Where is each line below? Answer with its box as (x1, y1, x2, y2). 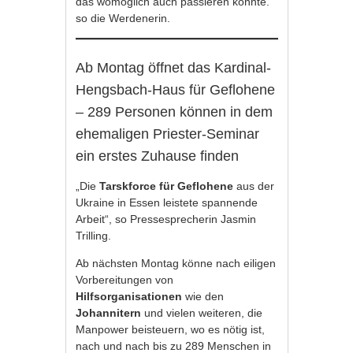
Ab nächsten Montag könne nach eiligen (76, 257, 277, 269)
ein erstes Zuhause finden (76, 148, 240, 164)
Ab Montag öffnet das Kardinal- (76, 60, 272, 76)
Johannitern (76, 307, 145, 319)
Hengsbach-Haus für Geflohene (76, 82, 276, 98)
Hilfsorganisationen (76, 290, 186, 303)
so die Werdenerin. (76, 12, 171, 24)
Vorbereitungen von (76, 273, 174, 286)
